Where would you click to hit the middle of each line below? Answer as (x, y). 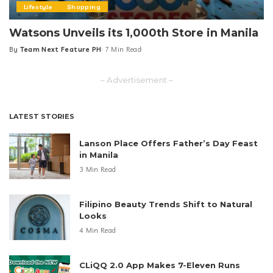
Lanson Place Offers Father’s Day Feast (168, 144)
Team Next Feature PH (61, 50)
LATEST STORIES (42, 117)
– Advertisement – (136, 80)
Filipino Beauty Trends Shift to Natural (166, 204)
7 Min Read (123, 50)
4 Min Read (98, 231)
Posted (22, 54)
